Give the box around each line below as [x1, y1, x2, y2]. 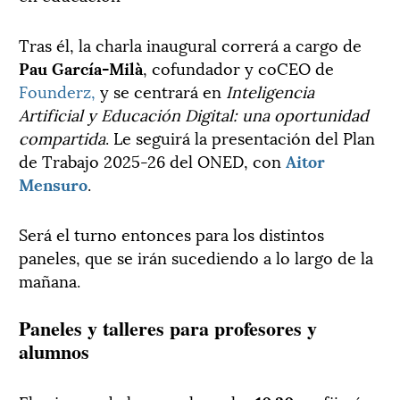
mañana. [19, 268, 80, 293]
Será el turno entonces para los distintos [19, 221, 324, 246]
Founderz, [19, 79, 96, 104]
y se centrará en [96, 79, 226, 104]
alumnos [19, 337, 89, 367]
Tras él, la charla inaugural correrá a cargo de [19, 32, 362, 57]
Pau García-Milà [19, 55, 143, 80]
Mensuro [19, 171, 87, 196]
